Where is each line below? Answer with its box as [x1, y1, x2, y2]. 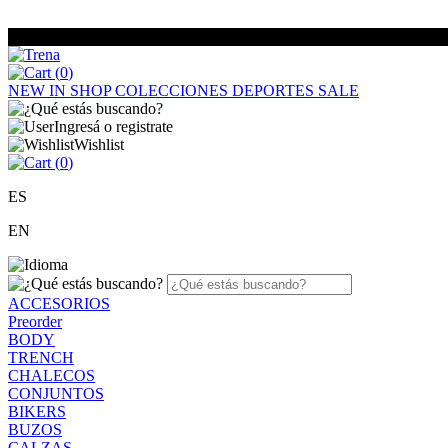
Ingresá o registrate [54, 118, 173, 135]
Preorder [8, 313, 62, 330]
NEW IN [8, 82, 70, 99]
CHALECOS [8, 367, 95, 384]
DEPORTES [232, 82, 318, 99]
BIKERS [8, 403, 66, 420]
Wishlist [74, 136, 124, 153]
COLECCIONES [115, 82, 232, 99]
